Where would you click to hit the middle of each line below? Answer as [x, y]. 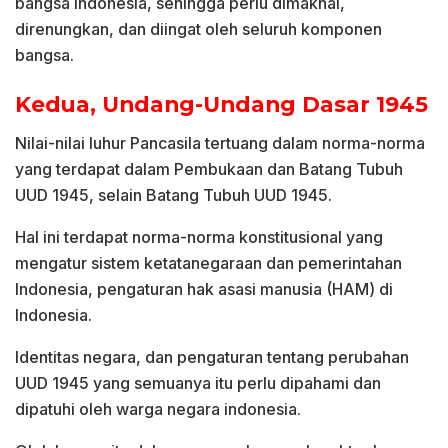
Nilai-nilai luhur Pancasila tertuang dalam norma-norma [220, 143]
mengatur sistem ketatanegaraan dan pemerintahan [208, 263]
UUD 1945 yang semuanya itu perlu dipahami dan [198, 383]
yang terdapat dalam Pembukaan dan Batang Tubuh [209, 169]
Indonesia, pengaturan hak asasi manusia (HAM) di [204, 289]
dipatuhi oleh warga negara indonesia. [158, 409]
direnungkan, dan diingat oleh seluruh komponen [198, 28]
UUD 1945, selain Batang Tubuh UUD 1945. [173, 195]
